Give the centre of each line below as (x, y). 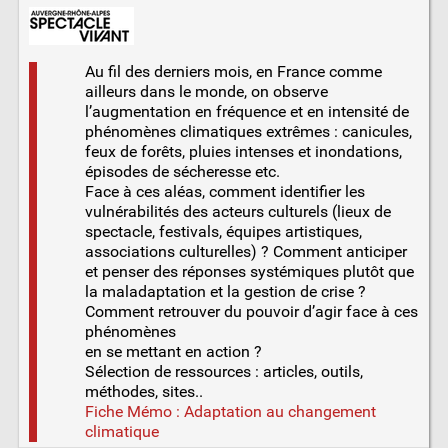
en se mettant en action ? (173, 351)
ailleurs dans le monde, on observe (206, 91)
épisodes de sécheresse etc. (182, 171)
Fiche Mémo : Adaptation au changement (230, 411)
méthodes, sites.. (143, 391)
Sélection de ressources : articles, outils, (223, 371)
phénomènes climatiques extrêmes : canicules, (248, 131)
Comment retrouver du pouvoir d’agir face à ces (251, 311)
